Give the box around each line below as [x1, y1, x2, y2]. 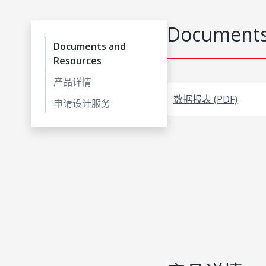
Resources [53, 54, 102, 67]
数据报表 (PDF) [173, 93, 238, 106]
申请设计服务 [53, 97, 110, 110]
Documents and [53, 40, 126, 53]
